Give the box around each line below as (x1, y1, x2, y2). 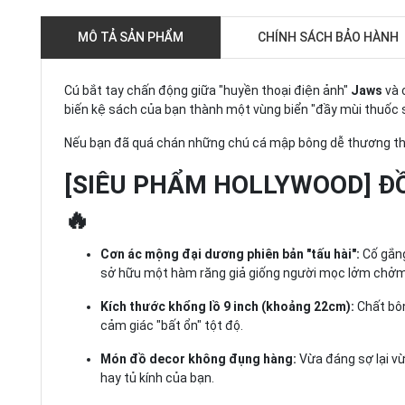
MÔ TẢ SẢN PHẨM (78, 30, 184, 44)
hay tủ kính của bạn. (100, 371, 214, 385)
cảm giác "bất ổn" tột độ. (100, 318, 243, 333)
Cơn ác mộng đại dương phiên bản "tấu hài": (100, 247, 360, 261)
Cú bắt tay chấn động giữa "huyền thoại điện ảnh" (64, 83, 351, 98)
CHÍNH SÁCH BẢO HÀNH (258, 30, 399, 44)
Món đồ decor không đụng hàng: (100, 352, 297, 366)
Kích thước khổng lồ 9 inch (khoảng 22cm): (100, 299, 354, 314)
